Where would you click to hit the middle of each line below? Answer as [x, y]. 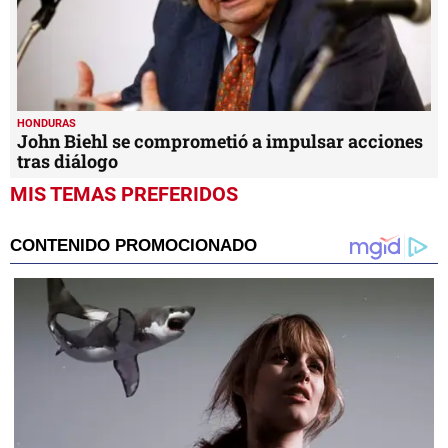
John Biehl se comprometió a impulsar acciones [220, 140]
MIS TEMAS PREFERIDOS [124, 193]
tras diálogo [67, 160]
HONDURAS [46, 123]
